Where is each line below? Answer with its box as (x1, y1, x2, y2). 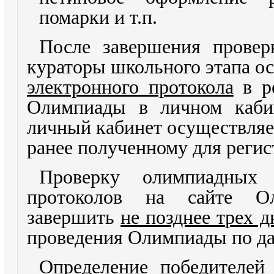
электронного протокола (27, 76, 234, 98)
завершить (27, 207, 121, 228)
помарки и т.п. (39, 7, 157, 28)
